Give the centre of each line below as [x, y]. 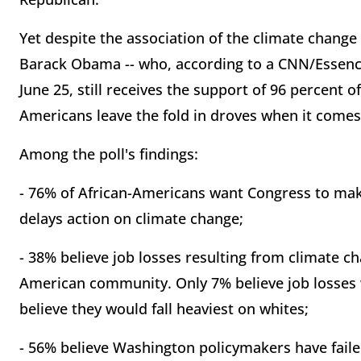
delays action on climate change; [131, 218]
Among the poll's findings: [109, 154]
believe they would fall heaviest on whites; [164, 309]
